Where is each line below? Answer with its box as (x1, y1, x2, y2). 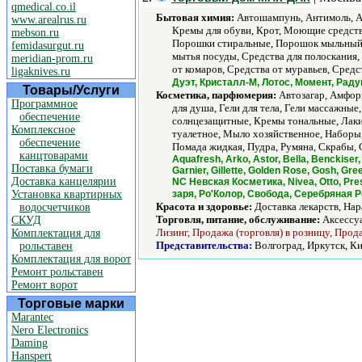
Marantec (11, 311, 53, 323)
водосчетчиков (19, 201, 90, 213)
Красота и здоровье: (156, 200, 252, 213)
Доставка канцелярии (11, 175, 116, 187)
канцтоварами (19, 149, 88, 162)
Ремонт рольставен (11, 266, 103, 278)
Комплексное (11, 124, 75, 136)
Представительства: (156, 239, 252, 251)
